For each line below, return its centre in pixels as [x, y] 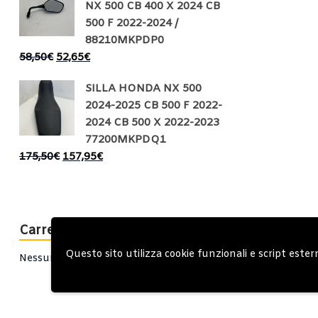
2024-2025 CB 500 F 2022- [154, 106]
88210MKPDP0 [125, 41]
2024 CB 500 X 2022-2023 [152, 123]
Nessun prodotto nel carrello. [91, 259]
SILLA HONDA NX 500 [143, 89]
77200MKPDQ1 [126, 140]
